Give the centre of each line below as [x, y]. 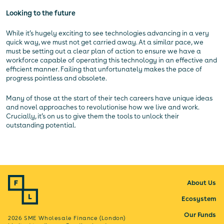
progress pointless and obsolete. [56, 78]
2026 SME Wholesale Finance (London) [67, 218]
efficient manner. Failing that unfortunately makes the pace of [104, 69]
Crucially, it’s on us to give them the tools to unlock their [92, 116]
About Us [201, 183]
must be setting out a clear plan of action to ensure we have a [103, 51]
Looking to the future [41, 13]
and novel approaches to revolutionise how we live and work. [102, 107]
